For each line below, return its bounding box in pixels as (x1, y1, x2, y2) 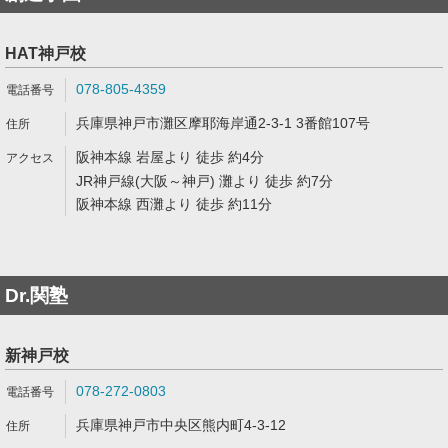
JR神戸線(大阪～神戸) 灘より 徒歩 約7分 (76, 173, 333, 189)
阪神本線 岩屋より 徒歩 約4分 (76, 149, 264, 165)
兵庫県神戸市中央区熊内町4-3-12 (76, 417, 286, 433)
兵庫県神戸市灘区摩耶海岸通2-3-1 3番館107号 (76, 115, 370, 131)
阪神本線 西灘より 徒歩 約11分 (76, 196, 272, 212)
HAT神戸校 (5, 45, 86, 62)
